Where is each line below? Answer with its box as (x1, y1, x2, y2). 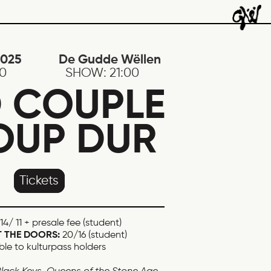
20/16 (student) (60, 230, 128, 240)
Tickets (19, 174, 59, 188)
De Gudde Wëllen (59, 54, 165, 67)
